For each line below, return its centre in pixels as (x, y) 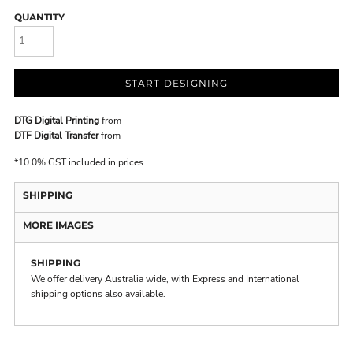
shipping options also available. (98, 294)
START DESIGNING (176, 83)
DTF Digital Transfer (56, 135)
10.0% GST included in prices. (82, 162)
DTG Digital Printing (57, 120)
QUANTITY (39, 17)
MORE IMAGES (58, 225)
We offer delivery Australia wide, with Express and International (165, 279)
